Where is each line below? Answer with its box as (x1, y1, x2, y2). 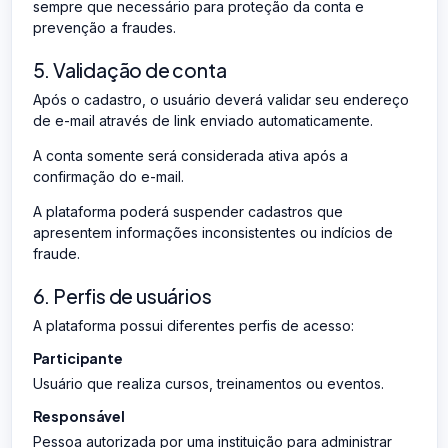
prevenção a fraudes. (32, 18, 176, 36)
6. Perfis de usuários (32, 283, 212, 308)
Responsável (32, 406, 125, 425)
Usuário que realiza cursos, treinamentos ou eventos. (32, 374, 384, 392)
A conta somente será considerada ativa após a (32, 146, 348, 164)
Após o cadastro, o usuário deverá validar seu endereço (32, 90, 409, 108)
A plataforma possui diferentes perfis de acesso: (32, 316, 354, 334)
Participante (32, 348, 123, 367)
